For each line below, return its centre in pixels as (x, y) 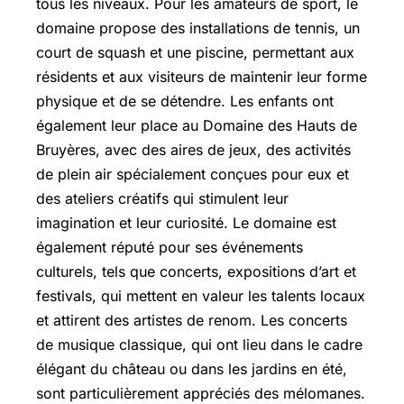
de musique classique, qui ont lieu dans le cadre (199, 344)
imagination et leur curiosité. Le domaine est (186, 222)
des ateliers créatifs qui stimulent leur (162, 198)
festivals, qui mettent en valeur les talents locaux (201, 295)
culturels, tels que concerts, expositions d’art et (196, 271)
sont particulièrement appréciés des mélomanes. (201, 393)
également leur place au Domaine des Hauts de (197, 125)
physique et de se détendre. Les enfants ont (185, 101)
